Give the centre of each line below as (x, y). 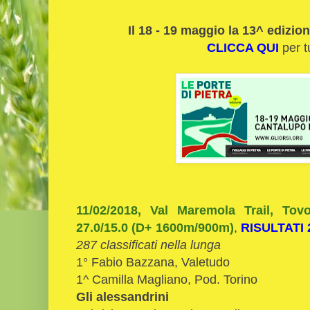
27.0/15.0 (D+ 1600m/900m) (155, 227)
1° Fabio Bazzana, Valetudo (153, 262)
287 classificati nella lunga (148, 244)
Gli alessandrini (122, 296)
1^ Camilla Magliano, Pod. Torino (167, 279)
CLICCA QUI (243, 47)
